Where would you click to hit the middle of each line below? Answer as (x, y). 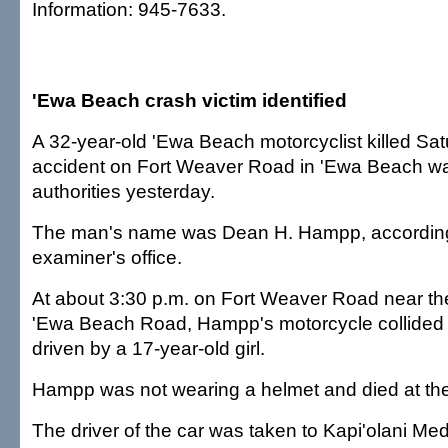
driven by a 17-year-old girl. (148, 348)
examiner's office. (107, 257)
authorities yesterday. (123, 191)
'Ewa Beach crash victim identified (189, 100)
